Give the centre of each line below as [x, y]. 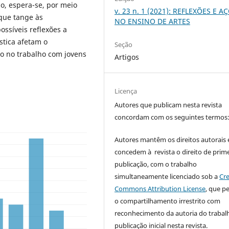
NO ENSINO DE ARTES [153, 21]
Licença [126, 91]
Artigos [127, 57]
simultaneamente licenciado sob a [167, 177]
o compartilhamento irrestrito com [168, 201]
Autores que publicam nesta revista [168, 105]
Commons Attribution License [160, 189]
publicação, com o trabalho [156, 164]
